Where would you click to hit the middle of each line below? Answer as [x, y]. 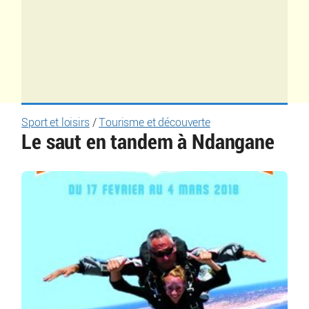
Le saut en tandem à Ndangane [148, 142]
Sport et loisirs [56, 123]
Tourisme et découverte [154, 123]
